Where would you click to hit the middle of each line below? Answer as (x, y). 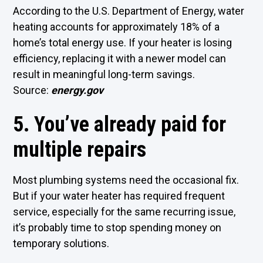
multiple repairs (80, 150)
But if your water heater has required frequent (119, 196)
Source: (32, 90)
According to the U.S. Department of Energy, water (129, 11)
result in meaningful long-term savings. (104, 74)
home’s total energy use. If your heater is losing (123, 43)
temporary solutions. (61, 243)
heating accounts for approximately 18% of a (117, 27)
